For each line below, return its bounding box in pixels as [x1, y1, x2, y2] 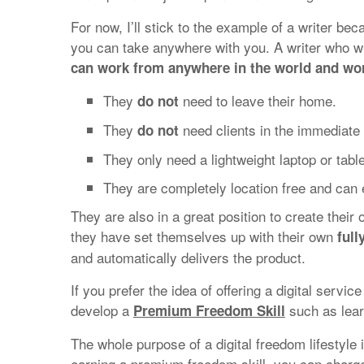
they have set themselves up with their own [71, 226, 337, 246]
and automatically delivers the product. [71, 247, 305, 267]
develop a [71, 300, 133, 320]
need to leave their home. [179, 90, 336, 110]
